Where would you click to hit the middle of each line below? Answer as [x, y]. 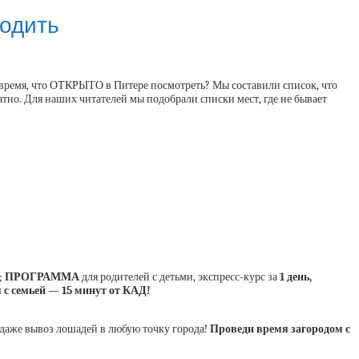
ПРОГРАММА [42, 277]
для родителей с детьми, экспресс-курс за [179, 277]
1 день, [296, 277]
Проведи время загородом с [280, 329]
